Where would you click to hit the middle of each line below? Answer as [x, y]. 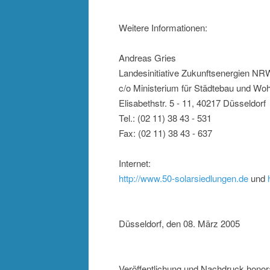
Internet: [135, 163]
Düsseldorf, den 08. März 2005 [179, 224]
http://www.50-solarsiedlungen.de [184, 178]
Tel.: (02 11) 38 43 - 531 [165, 118]
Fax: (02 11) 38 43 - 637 [165, 133]
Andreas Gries [147, 58]
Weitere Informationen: [163, 28]
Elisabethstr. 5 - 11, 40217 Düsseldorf [192, 103]
